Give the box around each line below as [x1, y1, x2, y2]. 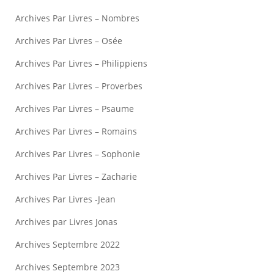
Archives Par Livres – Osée [15, 35, 122, 46]
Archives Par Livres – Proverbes [15, 80, 143, 92]
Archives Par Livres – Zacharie [15, 171, 137, 182]
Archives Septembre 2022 [15, 239, 120, 250]
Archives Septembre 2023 [15, 261, 120, 273]
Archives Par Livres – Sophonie [15, 148, 140, 160]
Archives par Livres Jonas [15, 216, 117, 228]
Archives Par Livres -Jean [15, 193, 116, 205]
